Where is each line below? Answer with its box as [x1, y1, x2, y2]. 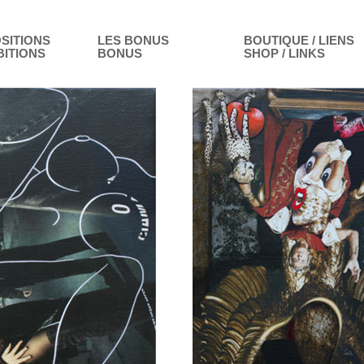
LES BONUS [97, 34, 169, 47]
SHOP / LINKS [244, 47, 325, 60]
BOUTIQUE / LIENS [244, 34, 354, 47]
